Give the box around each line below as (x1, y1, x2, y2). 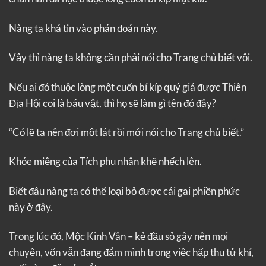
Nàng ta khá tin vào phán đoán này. (9, 21, 158, 34)
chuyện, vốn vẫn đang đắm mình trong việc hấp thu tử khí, (9, 246, 254, 259)
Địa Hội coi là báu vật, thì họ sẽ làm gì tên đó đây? (9, 96, 216, 109)
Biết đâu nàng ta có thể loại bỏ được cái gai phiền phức (9, 184, 240, 197)
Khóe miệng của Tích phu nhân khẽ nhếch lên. (9, 155, 202, 168)
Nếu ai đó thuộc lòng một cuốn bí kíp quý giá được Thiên (9, 80, 246, 93)
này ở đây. (9, 200, 53, 213)
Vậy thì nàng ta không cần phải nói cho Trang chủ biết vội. (9, 51, 252, 64)
